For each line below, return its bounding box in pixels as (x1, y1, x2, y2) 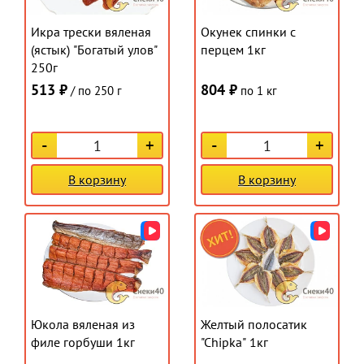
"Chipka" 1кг (201, 333, 268, 350)
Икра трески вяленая (31, 24, 151, 41)
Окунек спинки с (201, 24, 296, 41)
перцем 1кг (201, 41, 266, 58)
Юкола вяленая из (31, 315, 135, 332)
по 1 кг (237, 83, 277, 99)
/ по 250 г (67, 83, 122, 99)
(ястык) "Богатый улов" (31, 41, 158, 58)
